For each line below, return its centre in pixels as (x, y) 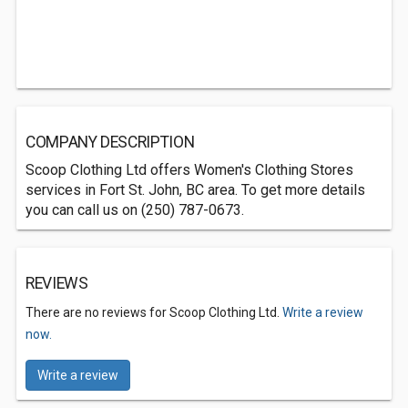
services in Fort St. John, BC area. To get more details (195, 190)
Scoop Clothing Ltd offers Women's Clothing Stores (189, 170)
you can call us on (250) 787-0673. (135, 210)
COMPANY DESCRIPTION (110, 142)
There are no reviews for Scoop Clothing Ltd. (154, 312)
